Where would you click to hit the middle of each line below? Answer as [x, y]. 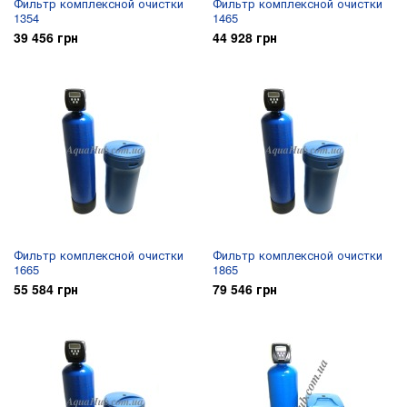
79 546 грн [245, 289]
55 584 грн [46, 289]
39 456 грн [46, 37]
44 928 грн [245, 37]
